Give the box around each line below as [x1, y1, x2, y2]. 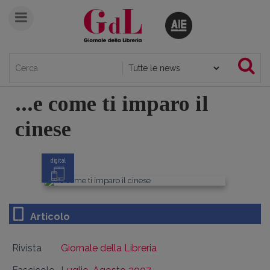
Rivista [12, 242, 42, 254]
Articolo [30, 211, 70, 222]
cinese [15, 117, 71, 141]
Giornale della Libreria [61, 242, 157, 254]
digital [50, 155, 66, 165]
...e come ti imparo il [15, 92, 209, 116]
